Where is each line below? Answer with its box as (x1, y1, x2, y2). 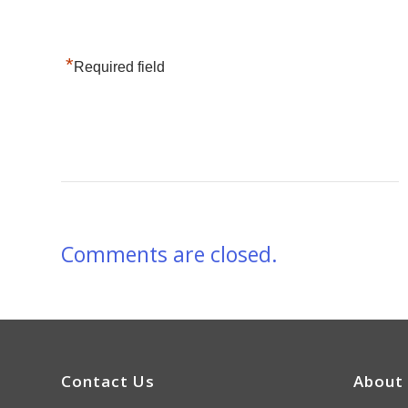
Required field (74, 58, 165, 75)
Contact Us (61, 370, 155, 392)
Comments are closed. (61, 239, 278, 269)
